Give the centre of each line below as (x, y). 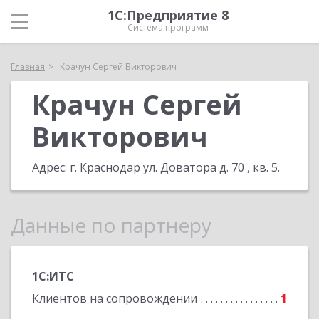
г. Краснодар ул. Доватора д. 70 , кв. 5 (174, 167)
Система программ (168, 27)
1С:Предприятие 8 (168, 15)
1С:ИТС (53, 276)
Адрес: (51, 167)
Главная (28, 67)
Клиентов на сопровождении (115, 298)
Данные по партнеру (111, 225)
